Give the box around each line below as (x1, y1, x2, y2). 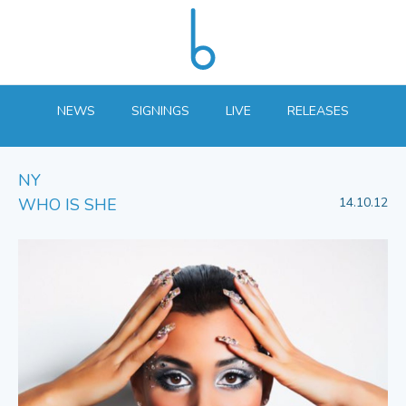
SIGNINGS (131, 102, 189, 121)
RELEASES (287, 102, 349, 121)
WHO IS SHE (18, 194, 117, 217)
